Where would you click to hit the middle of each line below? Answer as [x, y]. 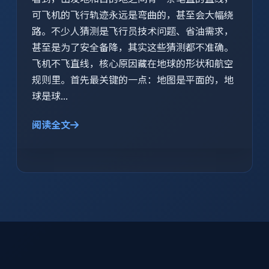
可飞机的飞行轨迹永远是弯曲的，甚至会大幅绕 [133, 15]
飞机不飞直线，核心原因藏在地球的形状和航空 [133, 64]
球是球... [50, 96]
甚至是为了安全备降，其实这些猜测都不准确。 [133, 47]
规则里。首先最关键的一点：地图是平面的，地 [133, 80]
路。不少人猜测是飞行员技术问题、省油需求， [133, 31]
